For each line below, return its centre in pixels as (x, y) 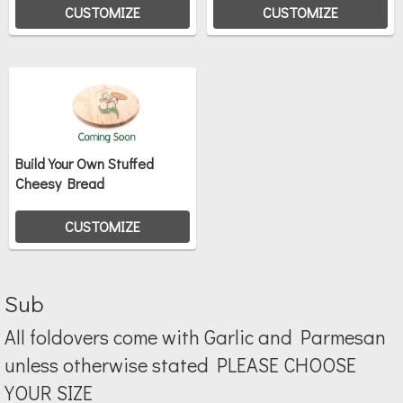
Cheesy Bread (60, 183)
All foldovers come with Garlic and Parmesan (195, 336)
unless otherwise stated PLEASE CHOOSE (180, 364)
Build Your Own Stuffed (85, 163)
